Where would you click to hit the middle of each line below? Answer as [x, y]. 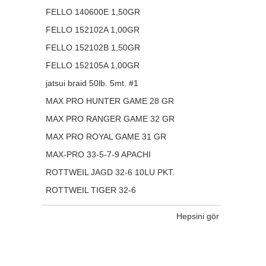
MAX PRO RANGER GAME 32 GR [110, 119]
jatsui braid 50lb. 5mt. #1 [92, 83]
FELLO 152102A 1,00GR [93, 30]
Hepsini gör [198, 216]
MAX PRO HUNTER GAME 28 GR [110, 101]
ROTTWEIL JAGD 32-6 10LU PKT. [110, 172]
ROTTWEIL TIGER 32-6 [91, 190]
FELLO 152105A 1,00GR [93, 65]
